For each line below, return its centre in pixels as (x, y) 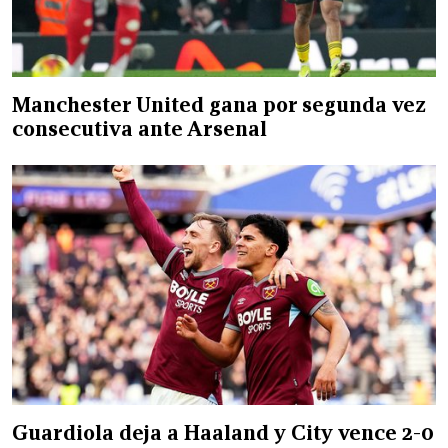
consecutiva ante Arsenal (139, 128)
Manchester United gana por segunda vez (219, 104)
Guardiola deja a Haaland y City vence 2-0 (223, 432)
